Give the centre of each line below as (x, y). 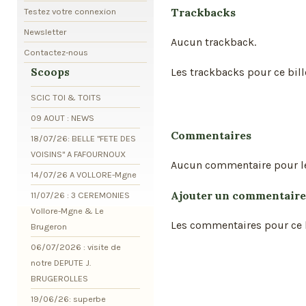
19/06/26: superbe (68, 299)
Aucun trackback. (213, 42)
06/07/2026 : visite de (76, 247)
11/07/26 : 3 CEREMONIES (80, 195)
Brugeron (49, 226)
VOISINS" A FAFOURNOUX (78, 154)
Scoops (50, 72)
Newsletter (45, 31)
